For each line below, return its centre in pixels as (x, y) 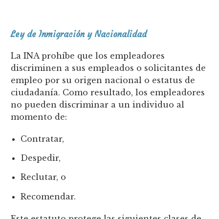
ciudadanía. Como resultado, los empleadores (108, 92)
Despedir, (41, 158)
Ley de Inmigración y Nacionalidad (79, 34)
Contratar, (43, 139)
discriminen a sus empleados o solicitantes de (109, 68)
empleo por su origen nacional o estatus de (103, 80)
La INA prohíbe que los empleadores (88, 55)
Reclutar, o (44, 177)
